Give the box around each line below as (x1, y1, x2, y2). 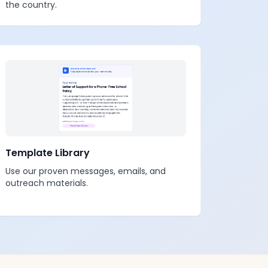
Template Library (5, 146, 90, 160)
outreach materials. (5, 177, 88, 189)
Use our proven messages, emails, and (5, 165, 166, 177)
